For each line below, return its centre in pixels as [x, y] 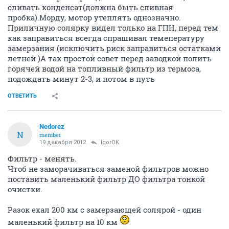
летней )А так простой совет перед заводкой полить [110, 58]
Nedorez [52, 127]
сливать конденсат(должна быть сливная [90, 7]
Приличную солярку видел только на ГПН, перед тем [113, 28]
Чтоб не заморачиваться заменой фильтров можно [108, 169]
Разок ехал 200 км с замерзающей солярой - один [105, 210]
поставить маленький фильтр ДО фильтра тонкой [106, 179]
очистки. [25, 189]
